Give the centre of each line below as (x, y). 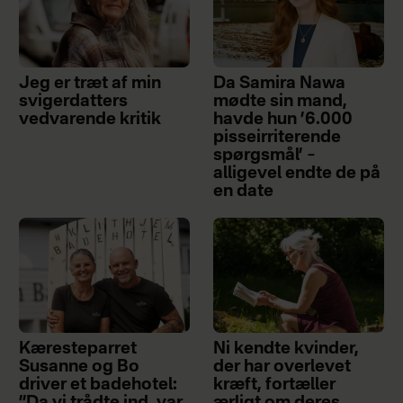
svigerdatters (73, 102)
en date (244, 192)
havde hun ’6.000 (283, 120)
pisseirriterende (278, 138)
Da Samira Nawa (280, 84)
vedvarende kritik (90, 120)
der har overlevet (282, 367)
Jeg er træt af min (90, 84)
